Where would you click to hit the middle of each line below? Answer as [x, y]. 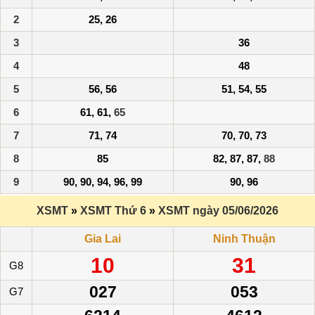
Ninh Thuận [244, 238]
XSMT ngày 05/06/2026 [218, 210]
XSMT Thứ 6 [113, 210]
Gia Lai [103, 238]
